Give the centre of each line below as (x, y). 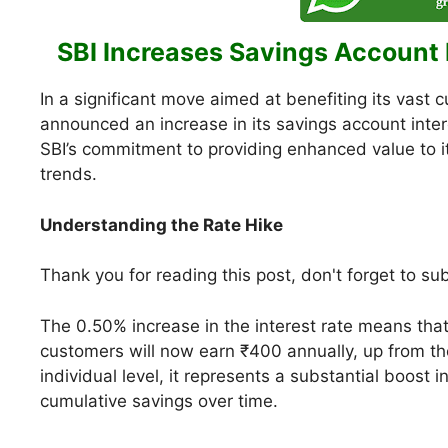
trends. (68, 174)
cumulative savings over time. (159, 400)
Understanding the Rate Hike (161, 224)
